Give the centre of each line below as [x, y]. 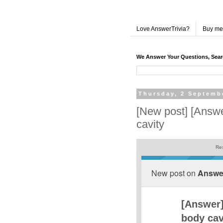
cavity [150, 124]
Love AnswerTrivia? [163, 29]
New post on [174, 173]
